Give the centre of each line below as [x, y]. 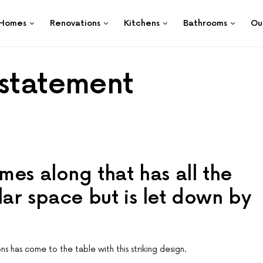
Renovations [75, 23]
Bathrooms [205, 23]
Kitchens [142, 23]
